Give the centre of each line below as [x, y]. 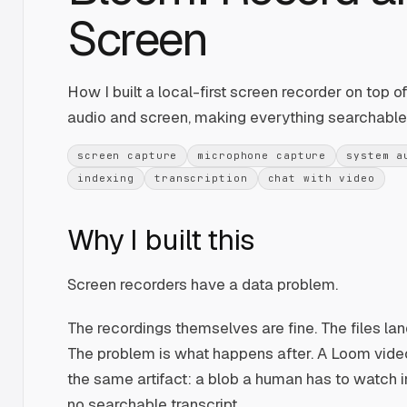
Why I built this [161, 240]
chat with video [321, 179]
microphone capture [262, 156]
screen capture [128, 156]
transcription [201, 179]
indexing [106, 179]
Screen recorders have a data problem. [203, 285]
